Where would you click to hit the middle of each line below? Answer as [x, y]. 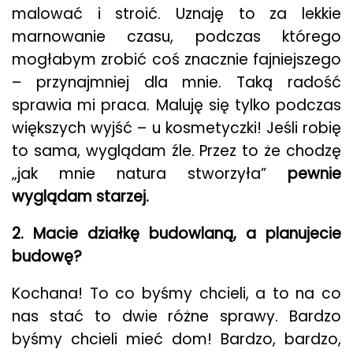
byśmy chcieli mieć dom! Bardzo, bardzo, [176, 339]
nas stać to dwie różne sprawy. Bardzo [176, 316]
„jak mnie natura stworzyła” [150, 174]
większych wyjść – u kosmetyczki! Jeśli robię [176, 128]
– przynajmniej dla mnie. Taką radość [176, 82]
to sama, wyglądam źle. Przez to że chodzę [176, 151]
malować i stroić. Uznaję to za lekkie [176, 14]
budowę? [47, 256]
